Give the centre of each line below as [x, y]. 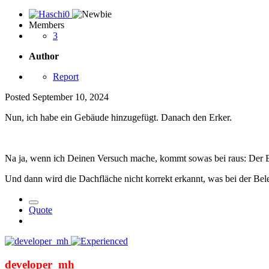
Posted [19, 97]
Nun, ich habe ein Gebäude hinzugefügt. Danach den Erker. [118, 117]
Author [44, 56]
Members [47, 25]
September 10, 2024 [71, 97]
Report [66, 76]
